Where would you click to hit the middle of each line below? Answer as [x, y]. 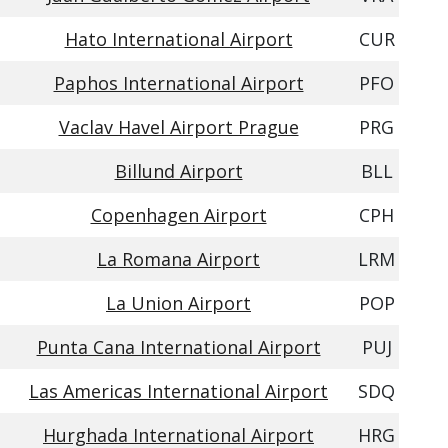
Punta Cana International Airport [178, 347]
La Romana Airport [178, 259]
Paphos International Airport [178, 83]
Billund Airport [178, 171]
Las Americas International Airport [178, 391]
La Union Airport [178, 303]
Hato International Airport [178, 39]
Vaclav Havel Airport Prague [178, 127]
